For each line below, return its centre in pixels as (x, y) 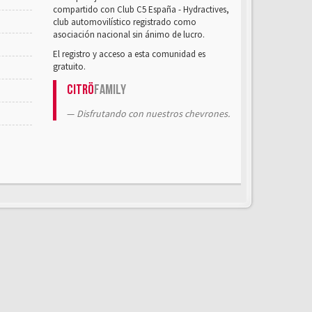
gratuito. (69, 67)
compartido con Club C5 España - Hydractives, (141, 9)
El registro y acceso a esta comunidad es (129, 54)
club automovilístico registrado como (125, 22)
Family (110, 90)
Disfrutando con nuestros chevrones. (153, 114)
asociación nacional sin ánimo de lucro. (129, 34)
